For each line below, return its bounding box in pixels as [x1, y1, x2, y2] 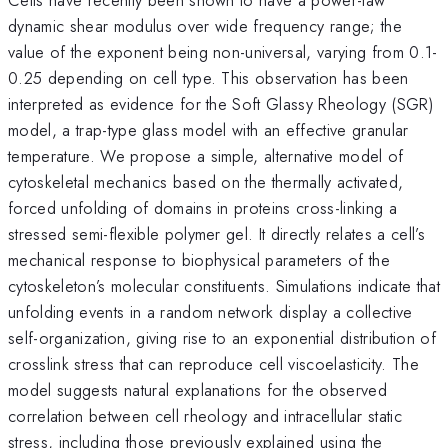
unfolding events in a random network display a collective [8, 299, 413, 324]
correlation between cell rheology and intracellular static [8, 403, 402, 428]
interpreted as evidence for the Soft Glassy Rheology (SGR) [8, 91, 433, 116]
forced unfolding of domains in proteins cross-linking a [8, 195, 398, 220]
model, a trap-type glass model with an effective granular [8, 117, 409, 142]
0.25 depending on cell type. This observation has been [8, 65, 409, 90]
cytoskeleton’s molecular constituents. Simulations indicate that [8, 273, 440, 298]
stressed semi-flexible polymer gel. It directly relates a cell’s [8, 221, 425, 246]
